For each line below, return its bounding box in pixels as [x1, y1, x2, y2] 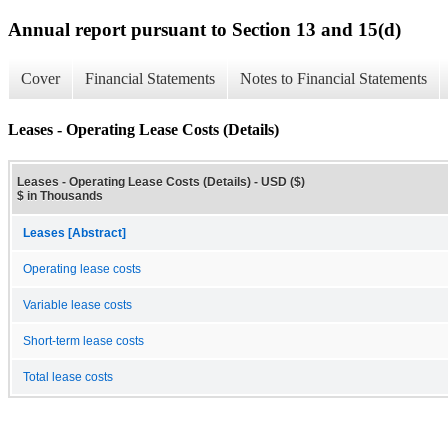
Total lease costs [23, 370, 113, 383]
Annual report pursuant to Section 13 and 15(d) [8, 18, 401, 40]
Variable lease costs [23, 298, 132, 311]
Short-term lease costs [23, 334, 144, 347]
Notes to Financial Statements [240, 70, 427, 88]
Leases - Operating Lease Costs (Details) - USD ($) [17, 174, 305, 189]
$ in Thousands [17, 188, 103, 203]
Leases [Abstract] [23, 226, 126, 239]
